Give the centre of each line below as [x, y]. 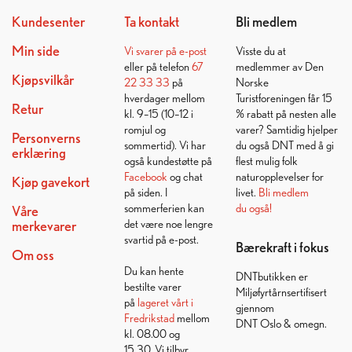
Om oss [33, 255]
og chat [185, 176]
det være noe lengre [168, 223]
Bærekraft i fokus [283, 247]
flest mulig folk [267, 160]
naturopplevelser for [280, 176]
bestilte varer [152, 286]
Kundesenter [48, 21]
